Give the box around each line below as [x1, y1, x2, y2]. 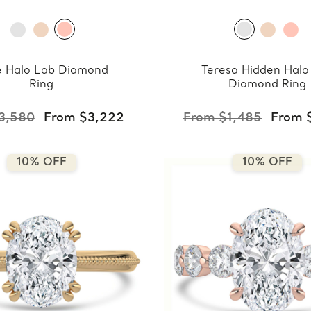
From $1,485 [183, 110, 262, 126]
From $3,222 [43, 110, 124, 126]
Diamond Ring [228, 78, 306, 91]
